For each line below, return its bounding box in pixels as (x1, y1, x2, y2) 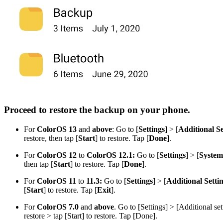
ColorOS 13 (37, 124, 77, 133)
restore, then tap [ (24, 133, 78, 142)
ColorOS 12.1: (85, 150, 135, 159)
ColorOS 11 (37, 176, 78, 185)
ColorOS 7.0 (37, 202, 81, 211)
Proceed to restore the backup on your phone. (4, 104, 190, 115)
